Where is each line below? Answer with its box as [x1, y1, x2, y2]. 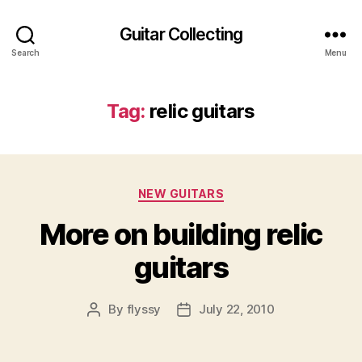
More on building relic [40, 216, 322, 252]
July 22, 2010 [199, 301, 275, 317]
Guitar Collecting [119, 23, 243, 44]
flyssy [126, 301, 161, 317]
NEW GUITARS [137, 187, 225, 200]
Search [11, 47, 40, 57]
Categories [180, 182, 252, 199]
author [93, 319, 131, 335]
